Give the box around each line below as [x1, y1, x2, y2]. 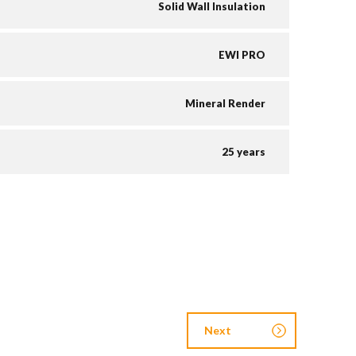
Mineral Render [185, 97, 265, 110]
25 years [222, 145, 265, 159]
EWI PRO [219, 48, 265, 62]
